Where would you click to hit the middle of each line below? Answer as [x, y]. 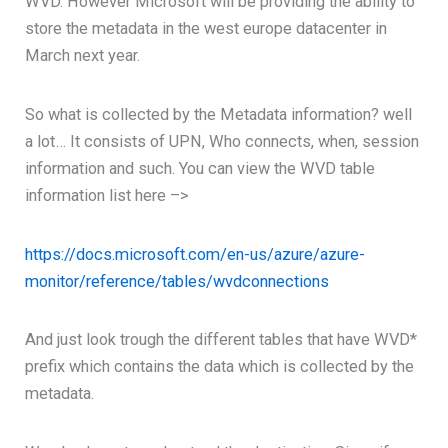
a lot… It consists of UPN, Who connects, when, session [222, 141]
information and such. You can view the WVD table [200, 168]
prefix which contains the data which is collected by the [220, 367]
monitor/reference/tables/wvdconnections [177, 281]
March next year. [83, 56]
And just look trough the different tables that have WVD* [221, 340]
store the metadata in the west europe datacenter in [206, 29]
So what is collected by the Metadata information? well [219, 114]
